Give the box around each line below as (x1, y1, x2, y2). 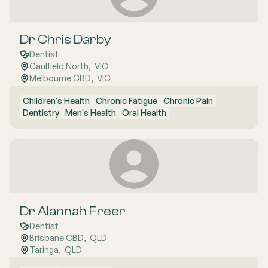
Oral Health (122, 107, 166, 118)
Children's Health (23, 95, 90, 106)
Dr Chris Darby (20, 31, 111, 47)
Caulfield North (29, 60, 89, 71)
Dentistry (23, 107, 59, 118)
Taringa (29, 244, 59, 255)
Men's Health (65, 107, 116, 118)
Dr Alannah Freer (20, 203, 126, 219)
